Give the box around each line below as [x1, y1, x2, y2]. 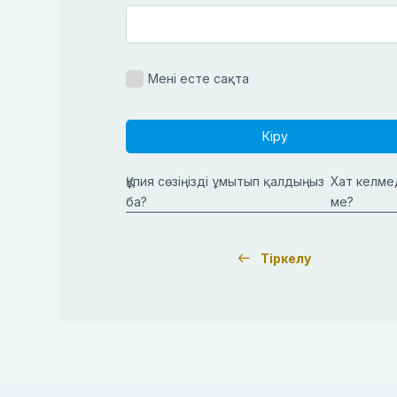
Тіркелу [261, 251, 312, 266]
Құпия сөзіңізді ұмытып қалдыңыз [126, 174, 324, 189]
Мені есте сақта [148, 71, 249, 86]
